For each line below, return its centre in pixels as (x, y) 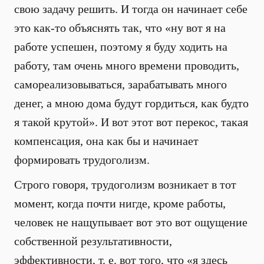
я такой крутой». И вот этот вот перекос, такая (131, 122)
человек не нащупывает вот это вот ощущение (131, 222)
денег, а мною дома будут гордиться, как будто (131, 103)
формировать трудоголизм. (82, 160)
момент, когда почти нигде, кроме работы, (120, 203)
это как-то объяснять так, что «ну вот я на (120, 28)
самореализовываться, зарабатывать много (121, 84)
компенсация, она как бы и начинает (106, 141)
